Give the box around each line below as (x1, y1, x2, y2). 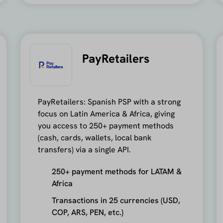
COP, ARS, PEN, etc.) (52, 207, 124, 218)
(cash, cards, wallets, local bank (38, 132, 152, 143)
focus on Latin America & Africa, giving (38, 108, 175, 119)
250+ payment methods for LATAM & (52, 166, 182, 177)
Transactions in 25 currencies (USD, (52, 195, 181, 206)
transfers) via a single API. (38, 144, 131, 155)
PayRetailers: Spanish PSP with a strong (38, 96, 181, 107)
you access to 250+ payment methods (38, 120, 174, 131)
